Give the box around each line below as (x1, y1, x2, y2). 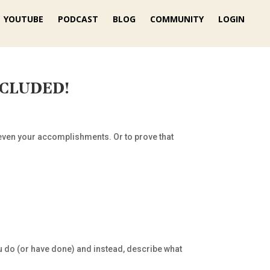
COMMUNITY (150, 13, 204, 25)
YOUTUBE (4, 13, 43, 25)
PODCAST (58, 13, 98, 25)
